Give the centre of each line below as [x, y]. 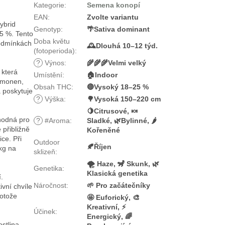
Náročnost [50, 185]
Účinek [45, 211]
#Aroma [57, 120]
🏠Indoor [102, 75]
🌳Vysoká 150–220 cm [124, 99]
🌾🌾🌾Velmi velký [117, 63]
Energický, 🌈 [110, 216]
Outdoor [47, 142]
